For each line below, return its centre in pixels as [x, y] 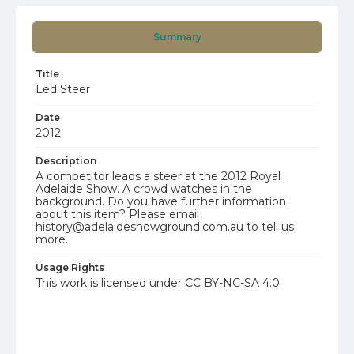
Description [66, 161]
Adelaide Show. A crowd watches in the [144, 189]
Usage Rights [70, 267]
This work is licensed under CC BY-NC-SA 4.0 [158, 283]
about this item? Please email [117, 214]
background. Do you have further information [161, 201]
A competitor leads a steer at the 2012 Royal [158, 176]
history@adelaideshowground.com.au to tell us [165, 227]
